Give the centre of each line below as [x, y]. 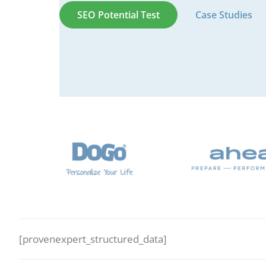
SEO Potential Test [118, 15]
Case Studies [224, 15]
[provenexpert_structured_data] [93, 239]
